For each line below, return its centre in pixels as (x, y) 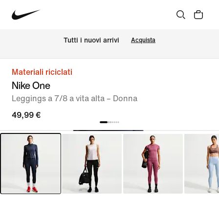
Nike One (31, 85)
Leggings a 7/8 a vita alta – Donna (75, 99)
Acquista (143, 40)
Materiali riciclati (42, 72)
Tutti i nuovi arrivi (91, 41)
